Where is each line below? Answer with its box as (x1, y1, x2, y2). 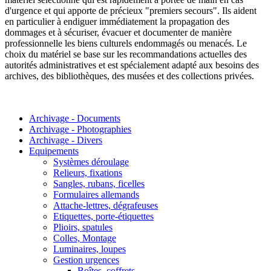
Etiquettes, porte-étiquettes (53, 211, 154, 222)
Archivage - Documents (29, 113, 120, 124)
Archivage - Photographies (29, 124, 131, 135)
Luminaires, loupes (53, 244, 126, 255)
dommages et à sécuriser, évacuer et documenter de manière (5, 27, 232, 38)
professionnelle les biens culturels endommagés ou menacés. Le (5, 38, 247, 49)
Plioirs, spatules (53, 222, 113, 233)
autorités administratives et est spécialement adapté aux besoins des (5, 60, 259, 71)
